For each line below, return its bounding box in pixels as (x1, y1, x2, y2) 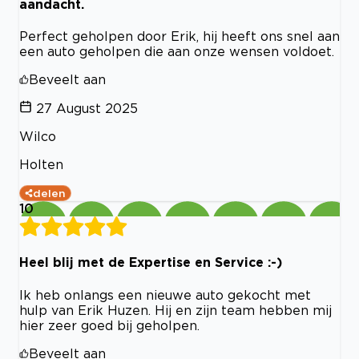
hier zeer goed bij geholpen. (19, 317, 200, 333)
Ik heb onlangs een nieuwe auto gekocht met (19, 287, 311, 302)
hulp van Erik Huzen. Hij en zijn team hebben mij (19, 302, 332, 317)
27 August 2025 (36, 100, 138, 115)
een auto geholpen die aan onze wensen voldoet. (19, 43, 334, 58)
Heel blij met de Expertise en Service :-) (19, 255, 282, 270)
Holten (19, 156, 63, 171)
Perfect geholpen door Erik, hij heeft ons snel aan (19, 28, 340, 43)
